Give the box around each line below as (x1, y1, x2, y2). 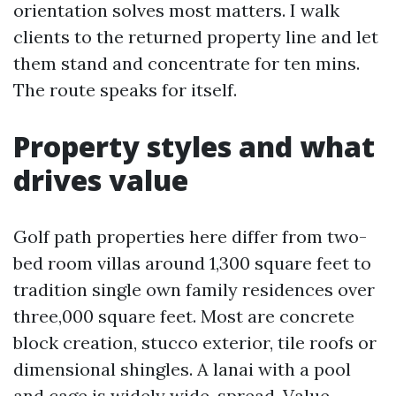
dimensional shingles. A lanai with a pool (13, 358, 351, 380)
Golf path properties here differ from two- (13, 225, 367, 247)
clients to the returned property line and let (13, 26, 378, 48)
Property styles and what (13, 127, 375, 165)
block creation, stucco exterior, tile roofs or (13, 331, 377, 354)
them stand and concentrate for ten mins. (13, 52, 360, 74)
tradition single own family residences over (13, 278, 375, 301)
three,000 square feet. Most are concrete (13, 305, 354, 327)
